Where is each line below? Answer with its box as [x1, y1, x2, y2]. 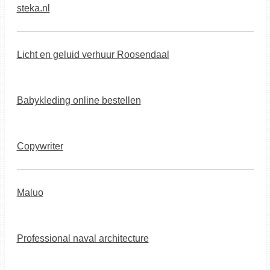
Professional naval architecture [16, 233, 149, 243]
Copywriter [16, 141, 63, 151]
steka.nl [16, 3, 50, 13]
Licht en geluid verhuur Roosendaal [16, 49, 169, 60]
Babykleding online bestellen [16, 95, 141, 105]
